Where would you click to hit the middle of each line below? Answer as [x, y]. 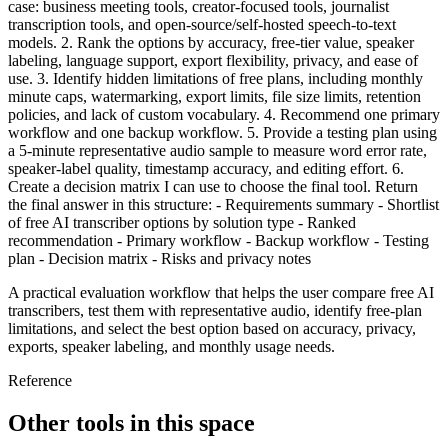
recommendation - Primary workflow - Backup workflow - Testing [218, 241]
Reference [40, 381]
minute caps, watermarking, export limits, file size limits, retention [214, 97]
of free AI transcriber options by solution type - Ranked [182, 223]
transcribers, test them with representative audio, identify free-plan [215, 311]
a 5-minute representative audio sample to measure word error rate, [217, 151]
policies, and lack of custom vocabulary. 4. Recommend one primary [224, 115]
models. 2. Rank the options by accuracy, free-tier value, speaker [211, 43]
